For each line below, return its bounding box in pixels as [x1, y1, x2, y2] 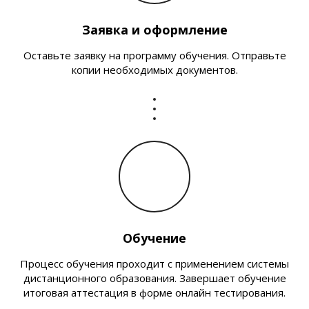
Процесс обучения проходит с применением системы [20, 257, 289, 270]
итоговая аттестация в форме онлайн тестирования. [23, 286, 286, 299]
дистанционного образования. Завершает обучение [23, 271, 286, 285]
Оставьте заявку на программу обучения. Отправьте [23, 48, 286, 62]
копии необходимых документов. [71, 63, 238, 77]
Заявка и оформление [81, 21, 228, 38]
